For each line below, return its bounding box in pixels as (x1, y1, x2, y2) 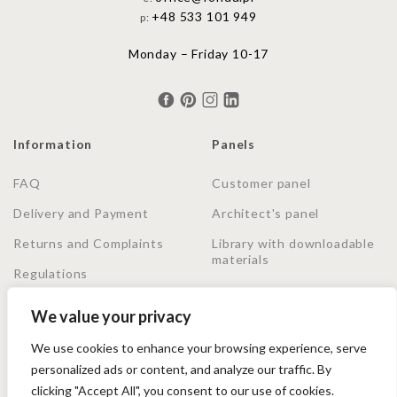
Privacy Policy (13, 296, 99, 312)
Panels (212, 136, 256, 152)
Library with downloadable (212, 236, 375, 252)
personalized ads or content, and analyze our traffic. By (31, 362, 331, 377)
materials (212, 252, 269, 268)
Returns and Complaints (13, 236, 164, 252)
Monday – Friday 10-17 (128, 46, 269, 62)
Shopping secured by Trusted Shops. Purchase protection (15, 348, 317, 362)
